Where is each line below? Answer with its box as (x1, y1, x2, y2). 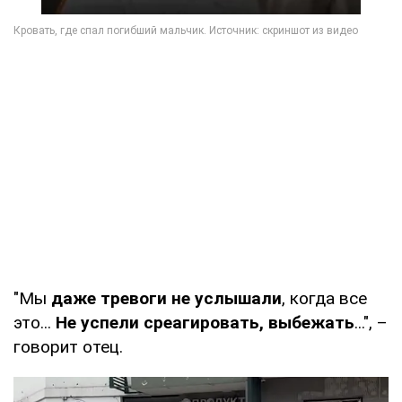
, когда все (282, 288, 367, 310)
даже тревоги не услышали (51, 288, 282, 310)
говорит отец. (13, 336, 123, 358)
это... (13, 312, 56, 334)
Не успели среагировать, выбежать (56, 312, 354, 334)
